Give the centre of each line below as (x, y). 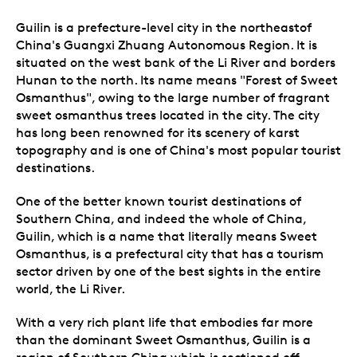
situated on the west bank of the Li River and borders (176, 62)
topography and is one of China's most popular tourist (178, 150)
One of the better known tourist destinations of (159, 201)
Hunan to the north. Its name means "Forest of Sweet (177, 80)
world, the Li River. (71, 288)
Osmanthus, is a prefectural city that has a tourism (170, 253)
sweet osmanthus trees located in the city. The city (168, 115)
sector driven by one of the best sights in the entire (169, 271)
